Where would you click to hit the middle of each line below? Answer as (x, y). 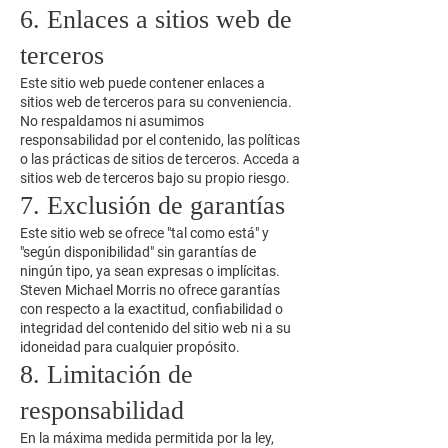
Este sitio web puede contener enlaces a (142, 83)
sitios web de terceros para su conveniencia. (156, 102)
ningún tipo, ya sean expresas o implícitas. (150, 271)
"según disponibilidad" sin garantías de (138, 252)
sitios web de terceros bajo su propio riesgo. (155, 178)
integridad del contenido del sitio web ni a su (155, 328)
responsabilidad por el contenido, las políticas (160, 140)
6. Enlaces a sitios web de (156, 19)
